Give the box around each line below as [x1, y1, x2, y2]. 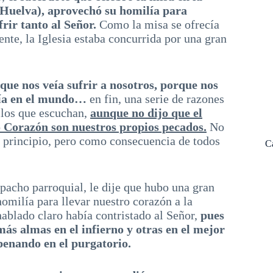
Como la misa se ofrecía [96, 18, 219, 31]
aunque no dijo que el [90, 106, 202, 119]
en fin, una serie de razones [90, 92, 224, 105]
